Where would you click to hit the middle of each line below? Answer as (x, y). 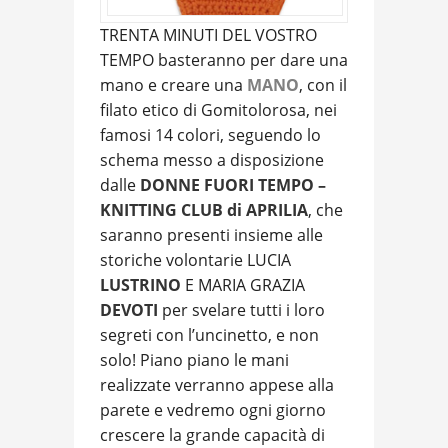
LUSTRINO (140, 285)
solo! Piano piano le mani (194, 360)
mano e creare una (173, 85)
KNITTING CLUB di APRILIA (204, 210)
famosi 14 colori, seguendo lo (210, 135)
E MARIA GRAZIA (243, 285)
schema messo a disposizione (212, 160)
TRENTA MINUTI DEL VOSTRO (208, 35)
